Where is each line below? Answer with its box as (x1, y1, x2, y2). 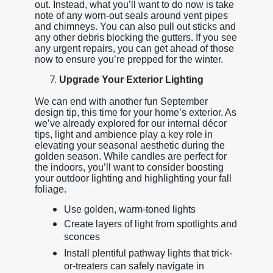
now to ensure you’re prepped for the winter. (34, 54, 223, 65)
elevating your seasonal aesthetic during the (34, 140, 225, 151)
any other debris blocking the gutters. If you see (34, 32, 237, 43)
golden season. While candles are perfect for (34, 151, 227, 161)
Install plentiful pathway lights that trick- (63, 247, 232, 258)
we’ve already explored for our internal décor (34, 118, 227, 129)
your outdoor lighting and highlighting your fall (34, 172, 232, 183)
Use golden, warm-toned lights (63, 204, 196, 214)
